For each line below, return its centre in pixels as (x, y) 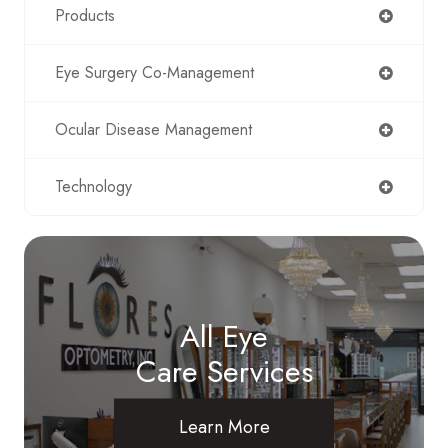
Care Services (224, 371)
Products (85, 15)
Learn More (224, 426)
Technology (93, 186)
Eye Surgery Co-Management (154, 72)
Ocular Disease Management (153, 129)
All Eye (224, 336)
